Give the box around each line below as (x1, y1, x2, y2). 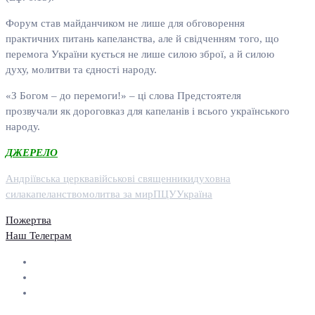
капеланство (26, 188, 82, 200)
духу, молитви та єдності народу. (6, 64, 157, 76)
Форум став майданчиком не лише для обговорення (6, 18, 245, 30)
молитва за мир (82, 188, 153, 200)
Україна (176, 188, 212, 200)
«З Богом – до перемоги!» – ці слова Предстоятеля (6, 90, 241, 102)
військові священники (94, 173, 193, 185)
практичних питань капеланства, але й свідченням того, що (6, 33, 279, 45)
